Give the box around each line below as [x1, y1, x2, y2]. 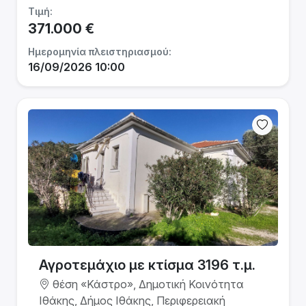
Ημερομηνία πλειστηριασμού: [28, 46, 171, 57]
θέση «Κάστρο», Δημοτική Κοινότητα [50, 277, 244, 291]
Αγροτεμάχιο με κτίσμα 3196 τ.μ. [39, 257, 255, 273]
